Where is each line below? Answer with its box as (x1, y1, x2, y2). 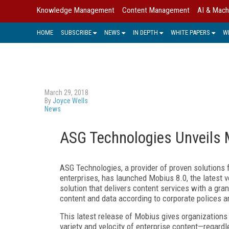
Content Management (122, 6, 190, 15)
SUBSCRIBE (61, 28, 91, 36)
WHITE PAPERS (171, 28, 210, 36)
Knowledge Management (37, 6, 114, 15)
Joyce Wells (53, 96, 88, 105)
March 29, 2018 (44, 88, 88, 97)
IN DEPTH (133, 28, 158, 36)
